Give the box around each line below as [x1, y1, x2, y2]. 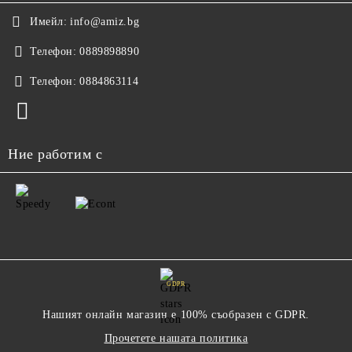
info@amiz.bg [70, 16, 140, 28]
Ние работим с [8, 146, 103, 163]
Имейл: [30, 16, 68, 28]
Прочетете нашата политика [104, 332, 248, 345]
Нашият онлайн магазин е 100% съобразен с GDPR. [42, 309, 310, 321]
